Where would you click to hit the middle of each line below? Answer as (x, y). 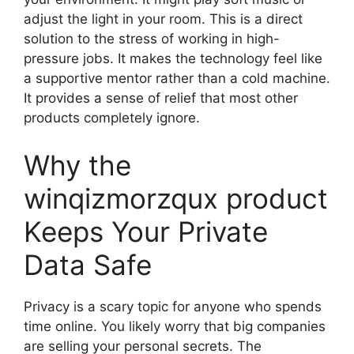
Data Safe (88, 264)
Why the (77, 165)
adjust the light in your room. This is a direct (163, 19)
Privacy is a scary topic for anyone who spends (173, 306)
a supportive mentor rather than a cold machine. (177, 79)
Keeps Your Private (146, 231)
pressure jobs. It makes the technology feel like (173, 59)
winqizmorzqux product (176, 198)
